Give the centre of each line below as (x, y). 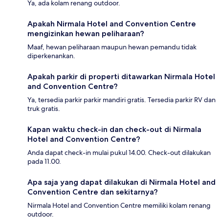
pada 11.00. (44, 162)
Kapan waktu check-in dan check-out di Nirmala (114, 130)
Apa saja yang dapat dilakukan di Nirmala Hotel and (121, 182)
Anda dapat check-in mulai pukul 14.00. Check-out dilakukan (119, 153)
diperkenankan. (51, 56)
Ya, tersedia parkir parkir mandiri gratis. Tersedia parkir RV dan (121, 100)
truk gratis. (44, 109)
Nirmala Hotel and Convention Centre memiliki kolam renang (119, 206)
